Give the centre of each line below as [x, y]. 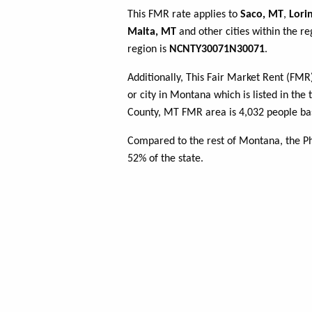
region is [148, 50]
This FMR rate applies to [184, 15]
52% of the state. [165, 159]
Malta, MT [152, 32]
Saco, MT [262, 15]
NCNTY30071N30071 [217, 50]
